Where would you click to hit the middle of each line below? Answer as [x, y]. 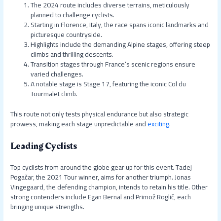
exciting [159, 124]
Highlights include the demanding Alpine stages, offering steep [121, 45]
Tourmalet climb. [54, 94]
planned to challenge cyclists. [73, 15]
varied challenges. [57, 74]
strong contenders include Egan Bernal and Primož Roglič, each [101, 197]
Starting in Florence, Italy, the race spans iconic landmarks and [120, 25]
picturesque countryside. [67, 35]
